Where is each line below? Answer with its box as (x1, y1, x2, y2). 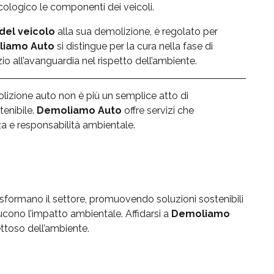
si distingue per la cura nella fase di (54, 40, 213, 52)
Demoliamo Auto (37, 104, 122, 116)
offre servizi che (122, 104, 194, 116)
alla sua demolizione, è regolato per (55, 25, 218, 37)
